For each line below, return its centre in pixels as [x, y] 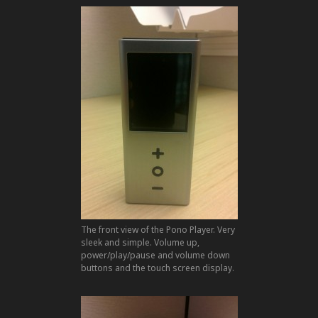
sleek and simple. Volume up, [140, 242]
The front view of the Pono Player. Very [158, 229]
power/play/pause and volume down [155, 255]
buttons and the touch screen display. [157, 268]
